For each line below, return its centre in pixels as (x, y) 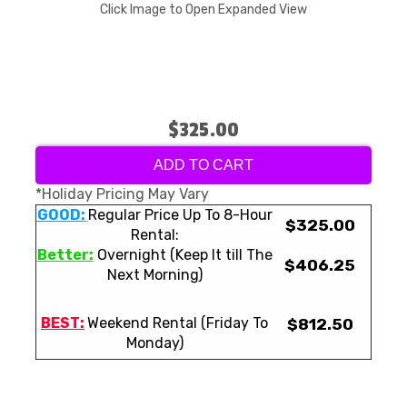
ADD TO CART (203, 165)
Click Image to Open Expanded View (203, 10)
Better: (65, 255)
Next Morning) (154, 275)
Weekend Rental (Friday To (178, 323)
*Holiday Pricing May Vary (122, 194)
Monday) (154, 343)
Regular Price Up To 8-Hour (180, 215)
